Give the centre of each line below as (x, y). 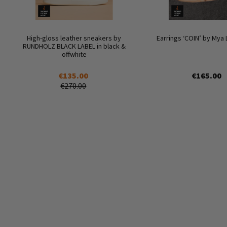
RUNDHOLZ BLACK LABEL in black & (74, 46)
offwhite (74, 54)
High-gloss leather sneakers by (74, 38)
